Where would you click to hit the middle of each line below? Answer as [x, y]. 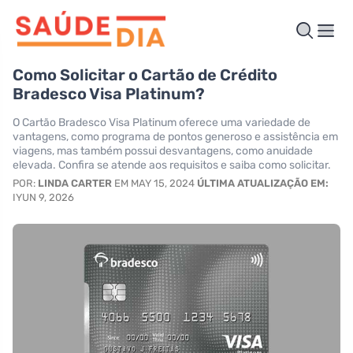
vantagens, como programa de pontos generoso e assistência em [175, 136]
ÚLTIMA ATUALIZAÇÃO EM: [263, 183]
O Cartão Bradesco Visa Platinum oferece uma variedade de [162, 122]
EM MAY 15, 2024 [154, 183]
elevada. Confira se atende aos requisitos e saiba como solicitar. [172, 165]
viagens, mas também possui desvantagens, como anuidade [163, 150]
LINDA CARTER [75, 183]
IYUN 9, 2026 [43, 197]
